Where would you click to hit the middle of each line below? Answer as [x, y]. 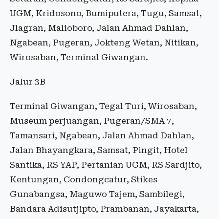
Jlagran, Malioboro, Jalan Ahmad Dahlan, [99, 28]
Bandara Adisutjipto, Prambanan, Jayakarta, [104, 209]
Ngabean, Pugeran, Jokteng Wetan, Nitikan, [104, 43]
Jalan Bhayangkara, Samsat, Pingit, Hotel [99, 150]
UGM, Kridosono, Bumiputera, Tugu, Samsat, [106, 13]
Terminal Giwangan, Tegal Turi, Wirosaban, [103, 106]
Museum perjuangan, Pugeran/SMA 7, [92, 121]
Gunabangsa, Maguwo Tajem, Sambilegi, [97, 194]
